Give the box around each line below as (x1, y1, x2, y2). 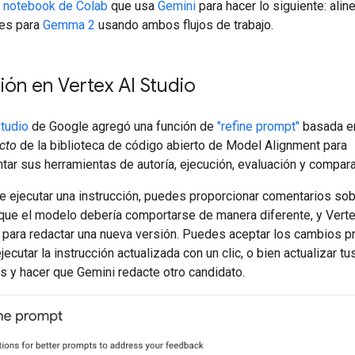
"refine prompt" (217, 119, 300, 135)
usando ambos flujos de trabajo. (95, 17, 273, 33)
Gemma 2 (43, 17, 95, 33)
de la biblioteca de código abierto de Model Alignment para (17, 138, 347, 154)
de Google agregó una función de (29, 119, 217, 135)
